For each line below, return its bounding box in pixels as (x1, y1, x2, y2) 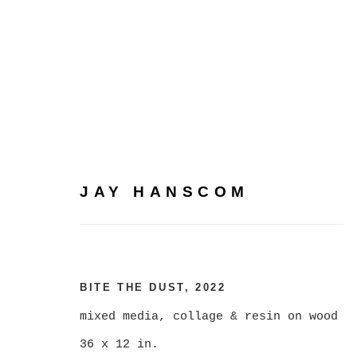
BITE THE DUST (80, 280, 185, 293)
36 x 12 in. (80, 337, 159, 351)
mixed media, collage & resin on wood (80, 309, 338, 323)
